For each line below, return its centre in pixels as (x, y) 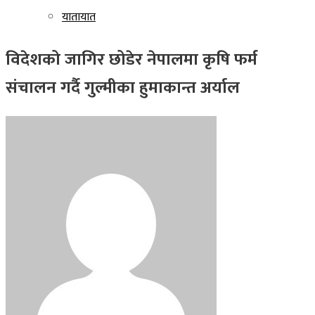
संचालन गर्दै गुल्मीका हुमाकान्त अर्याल (123, 88)
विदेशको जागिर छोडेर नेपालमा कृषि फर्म (131, 59)
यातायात (79, 17)
